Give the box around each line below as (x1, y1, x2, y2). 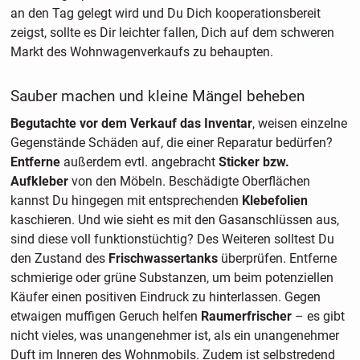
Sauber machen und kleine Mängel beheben (10, 86, 305, 105)
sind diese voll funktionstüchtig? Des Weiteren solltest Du (10, 231, 334, 247)
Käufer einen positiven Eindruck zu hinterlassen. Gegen (10, 289, 321, 305)
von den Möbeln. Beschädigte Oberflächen (67, 174, 310, 190)
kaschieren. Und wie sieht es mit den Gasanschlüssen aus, (10, 212, 339, 228)
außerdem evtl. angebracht (59, 154, 219, 170)
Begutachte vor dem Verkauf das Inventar (10, 116, 252, 132)
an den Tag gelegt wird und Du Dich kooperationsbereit (10, 5, 321, 21)
